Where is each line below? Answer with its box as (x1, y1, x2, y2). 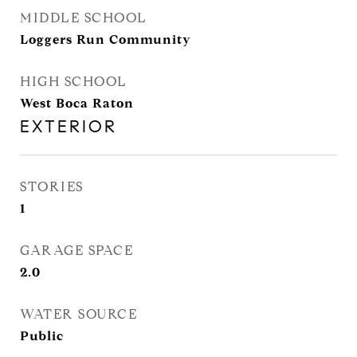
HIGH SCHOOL (20, 73, 127, 90)
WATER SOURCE (20, 306, 137, 323)
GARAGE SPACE (20, 242, 133, 259)
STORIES (20, 178, 84, 195)
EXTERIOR (20, 116, 117, 137)
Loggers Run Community (20, 32, 191, 47)
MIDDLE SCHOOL (20, 10, 147, 26)
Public (20, 328, 64, 343)
